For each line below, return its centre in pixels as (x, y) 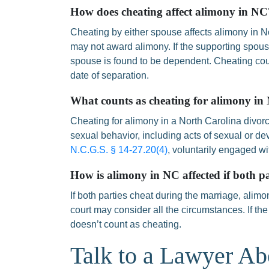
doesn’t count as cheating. (126, 224)
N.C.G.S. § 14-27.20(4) (119, 150)
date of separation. (110, 75)
